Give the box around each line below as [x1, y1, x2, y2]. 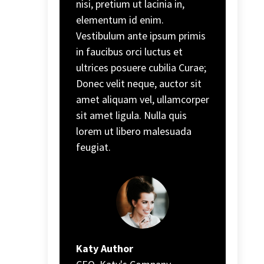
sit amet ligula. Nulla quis [75, 108, 187, 122]
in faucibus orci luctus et [75, 44, 183, 58]
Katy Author [75, 241, 133, 255]
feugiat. [75, 140, 111, 154]
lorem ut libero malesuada [75, 124, 192, 138]
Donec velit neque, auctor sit [75, 76, 202, 90]
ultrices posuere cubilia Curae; [75, 60, 206, 74]
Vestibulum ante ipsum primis [75, 28, 206, 42]
